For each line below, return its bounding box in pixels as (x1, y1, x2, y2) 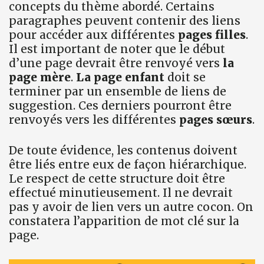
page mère (9, 70, 71, 84)
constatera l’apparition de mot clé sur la (9, 214, 239, 229)
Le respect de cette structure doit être (9, 171, 225, 186)
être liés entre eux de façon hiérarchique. (9, 157, 246, 172)
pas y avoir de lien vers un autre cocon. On (9, 200, 253, 214)
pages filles (178, 27, 246, 42)
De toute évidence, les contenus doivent (9, 143, 237, 158)
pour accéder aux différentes (9, 27, 178, 42)
